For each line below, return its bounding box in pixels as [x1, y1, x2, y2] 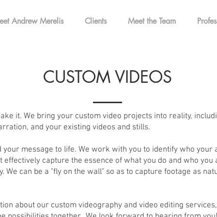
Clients [85, 16, 107, 26]
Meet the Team [128, 16, 176, 26]
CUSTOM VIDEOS [43, 66, 172, 88]
